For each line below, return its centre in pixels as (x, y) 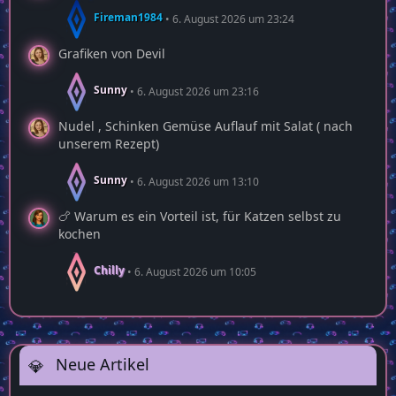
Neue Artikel (100, 365)
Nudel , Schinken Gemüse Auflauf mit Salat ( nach (206, 126)
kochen (80, 234)
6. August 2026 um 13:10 (198, 181)
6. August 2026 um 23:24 (233, 19)
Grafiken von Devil (112, 54)
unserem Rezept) (109, 144)
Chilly (109, 270)
